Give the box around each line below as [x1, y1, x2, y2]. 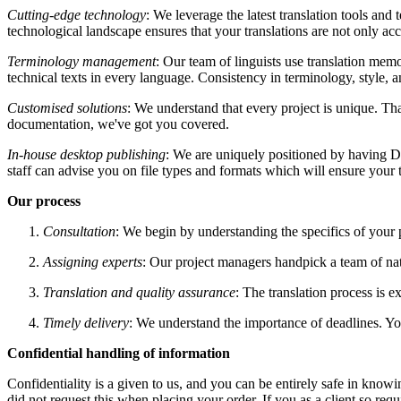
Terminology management [7, 54, 156, 70]
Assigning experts [43, 254, 142, 270]
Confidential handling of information [7, 346, 230, 362]
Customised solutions [7, 100, 127, 116]
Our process [7, 193, 81, 209]
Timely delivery [43, 315, 129, 331]
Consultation [43, 224, 115, 240]
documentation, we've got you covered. [7, 116, 229, 132]
